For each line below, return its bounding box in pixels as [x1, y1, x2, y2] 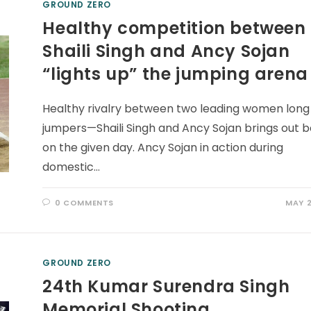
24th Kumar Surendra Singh [42, 275, 290, 298]
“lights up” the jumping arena [42, 62, 308, 85]
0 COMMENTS [55, 197, 115, 208]
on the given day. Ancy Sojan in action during [42, 140, 284, 155]
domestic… [42, 159, 101, 175]
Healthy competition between [42, 17, 306, 40]
